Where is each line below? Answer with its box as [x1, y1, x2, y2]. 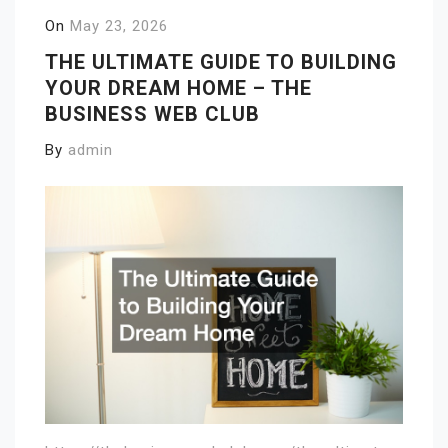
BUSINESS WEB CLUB [45, 102, 260, 126]
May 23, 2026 [70, 17, 168, 35]
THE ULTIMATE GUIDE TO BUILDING [45, 50, 397, 74]
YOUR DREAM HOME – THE [45, 76, 312, 100]
